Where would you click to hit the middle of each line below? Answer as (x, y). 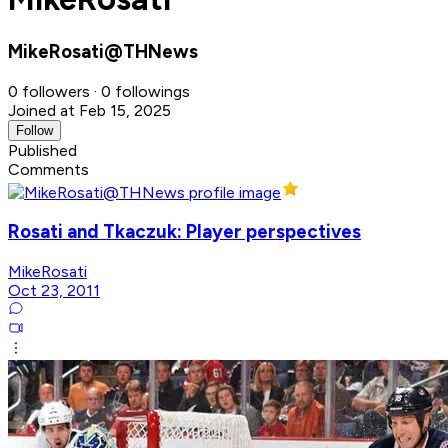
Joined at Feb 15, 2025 (89, 110)
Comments (48, 169)
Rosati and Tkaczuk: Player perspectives (184, 232)
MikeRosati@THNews (103, 51)
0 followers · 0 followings (99, 91)
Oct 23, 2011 (54, 291)
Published (42, 150)
